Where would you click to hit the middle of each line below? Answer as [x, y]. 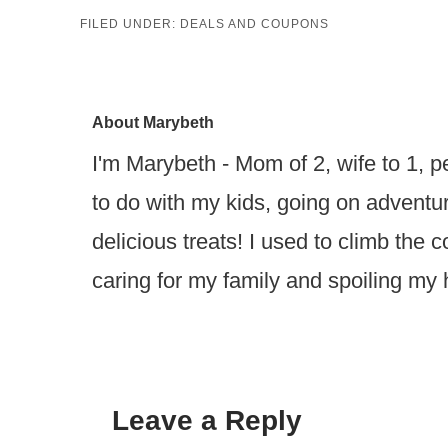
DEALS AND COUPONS [254, 24]
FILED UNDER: [129, 24]
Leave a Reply [207, 421]
